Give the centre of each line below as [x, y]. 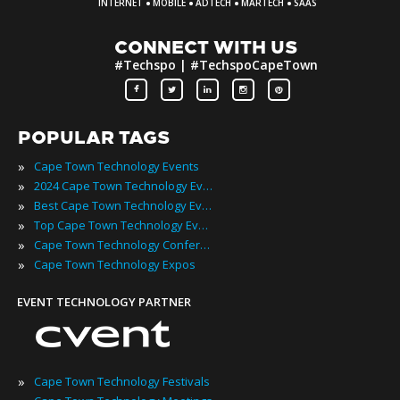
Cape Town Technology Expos [115, 264]
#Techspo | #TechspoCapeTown [216, 64]
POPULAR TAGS [94, 137]
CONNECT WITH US [206, 47]
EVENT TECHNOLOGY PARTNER [104, 301]
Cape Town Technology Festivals [122, 381]
